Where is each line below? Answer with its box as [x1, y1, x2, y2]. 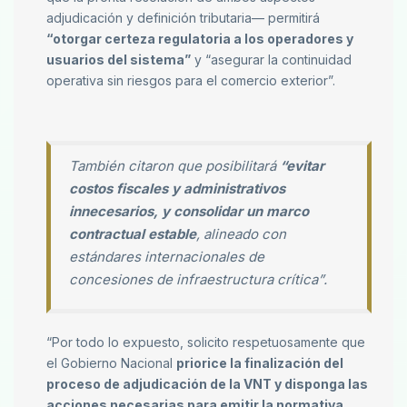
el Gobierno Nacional [46, 355, 176, 372]
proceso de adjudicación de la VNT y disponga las [46, 376, 368, 392]
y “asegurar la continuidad [191, 52, 352, 68]
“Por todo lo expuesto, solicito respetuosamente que [46, 334, 365, 351]
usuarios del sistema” [46, 52, 191, 68]
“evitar [276, 157, 324, 175]
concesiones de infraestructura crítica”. [69, 271, 327, 289]
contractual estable [69, 225, 196, 243]
